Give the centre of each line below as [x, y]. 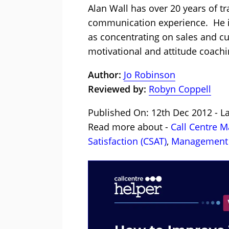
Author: [106, 75]
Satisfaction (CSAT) [127, 141]
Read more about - [129, 127]
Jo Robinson [150, 75]
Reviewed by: [117, 89]
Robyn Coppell [180, 89]
